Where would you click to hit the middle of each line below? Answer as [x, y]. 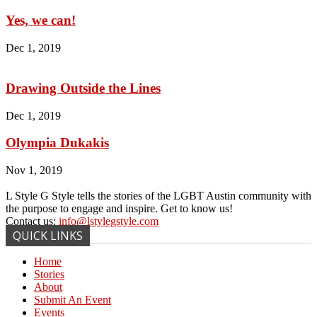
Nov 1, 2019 [34, 170]
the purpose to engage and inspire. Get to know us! [119, 208]
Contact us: [32, 221]
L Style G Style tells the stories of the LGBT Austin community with [158, 196]
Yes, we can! [41, 21]
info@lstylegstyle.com [109, 221]
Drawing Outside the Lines [83, 88]
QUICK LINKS [48, 236]
